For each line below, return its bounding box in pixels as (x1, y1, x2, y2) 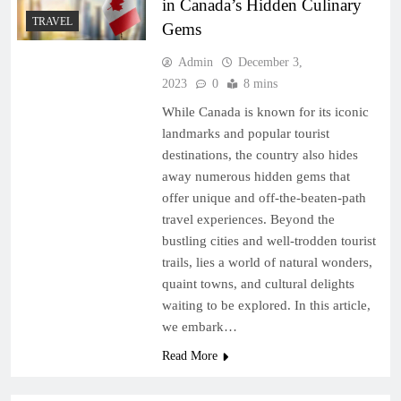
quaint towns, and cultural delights (161, 276, 354, 291)
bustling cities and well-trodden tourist (161, 233, 376, 248)
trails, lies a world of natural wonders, (161, 254, 372, 269)
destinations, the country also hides (161, 147, 358, 162)
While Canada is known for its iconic (161, 104, 369, 119)
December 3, (237, 55, 303, 69)
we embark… (161, 319, 237, 334)
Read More (161, 348, 218, 363)
